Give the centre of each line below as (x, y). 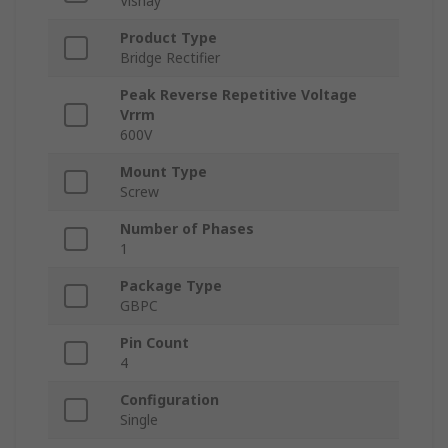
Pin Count (154, 343)
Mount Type (163, 172)
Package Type (171, 286)
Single (139, 420)
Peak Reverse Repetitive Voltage (238, 95)
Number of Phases (187, 229)
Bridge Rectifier (170, 58)
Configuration (169, 400)
